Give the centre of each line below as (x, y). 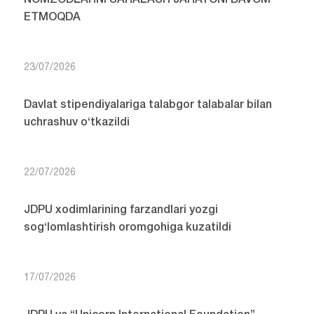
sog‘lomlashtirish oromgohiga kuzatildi (127, 227)
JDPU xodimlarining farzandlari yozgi (121, 210)
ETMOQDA (52, 17)
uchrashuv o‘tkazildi (76, 122)
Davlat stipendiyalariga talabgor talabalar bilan (148, 105)
